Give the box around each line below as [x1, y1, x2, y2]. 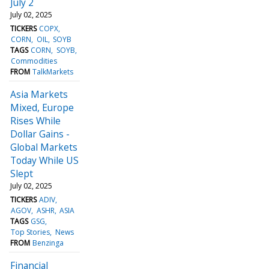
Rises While [10, 113, 61, 127]
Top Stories [11, 226, 50, 237]
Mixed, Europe [10, 100, 74, 114]
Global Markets [10, 140, 77, 154]
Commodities [11, 55, 58, 66]
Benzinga [32, 237, 64, 248]
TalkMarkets [32, 66, 74, 77]
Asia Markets [10, 87, 68, 101]
